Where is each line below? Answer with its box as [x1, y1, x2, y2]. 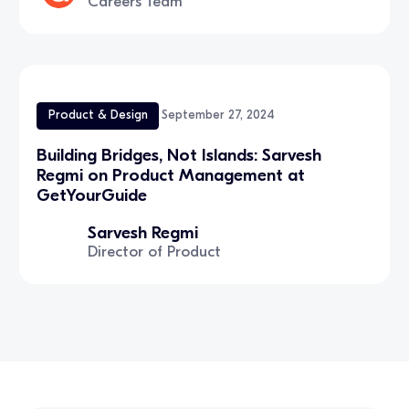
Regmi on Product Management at [37, 164, 306, 185]
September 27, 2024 [161, 108, 275, 123]
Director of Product [88, 242, 222, 260]
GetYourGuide [37, 184, 148, 205]
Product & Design [47, 108, 148, 123]
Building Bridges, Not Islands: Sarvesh [37, 144, 322, 165]
